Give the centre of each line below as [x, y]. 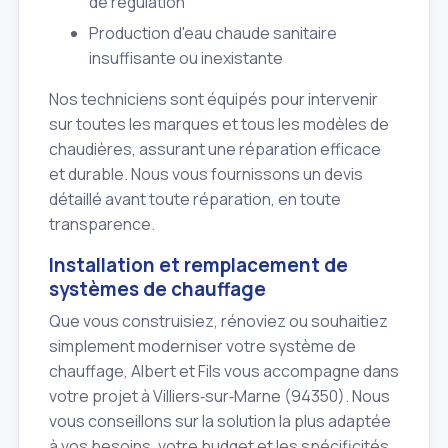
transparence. [102, 223]
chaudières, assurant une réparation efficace [215, 148]
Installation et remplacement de [198, 264]
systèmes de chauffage [157, 288]
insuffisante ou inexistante [186, 58]
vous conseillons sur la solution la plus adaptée [220, 421]
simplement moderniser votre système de [202, 346]
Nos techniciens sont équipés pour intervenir [213, 98]
